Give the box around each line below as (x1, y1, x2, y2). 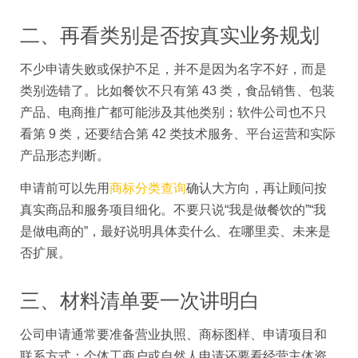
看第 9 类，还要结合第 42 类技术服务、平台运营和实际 (20, 126, 336, 141)
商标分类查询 (109, 181, 186, 196)
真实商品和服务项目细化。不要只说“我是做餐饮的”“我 (20, 203, 326, 217)
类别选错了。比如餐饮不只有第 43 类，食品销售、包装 (20, 83, 335, 97)
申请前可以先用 (20, 181, 109, 196)
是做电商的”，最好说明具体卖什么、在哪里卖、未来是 (20, 225, 331, 239)
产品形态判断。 (20, 148, 109, 162)
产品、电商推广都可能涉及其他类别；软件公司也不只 (20, 105, 327, 119)
